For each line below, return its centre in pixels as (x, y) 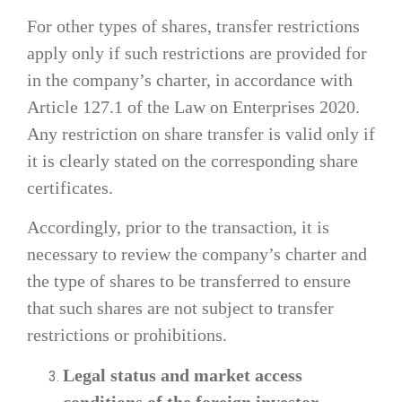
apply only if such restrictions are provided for (197, 52)
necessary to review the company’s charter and (197, 254)
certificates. (70, 187)
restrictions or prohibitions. (127, 335)
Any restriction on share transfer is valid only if (201, 133)
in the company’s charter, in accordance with (190, 79)
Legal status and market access (183, 375)
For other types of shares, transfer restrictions (193, 26)
